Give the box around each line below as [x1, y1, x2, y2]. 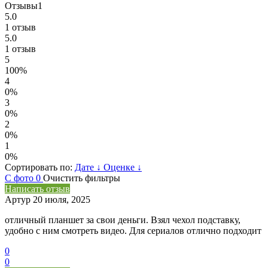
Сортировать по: [5, 162, 72, 173]
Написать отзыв [5, 184, 70, 194]
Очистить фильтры [43, 173, 120, 184]
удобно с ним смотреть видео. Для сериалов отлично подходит [5, 226, 261, 236]
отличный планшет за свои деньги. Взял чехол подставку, [5, 215, 240, 226]
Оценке [103, 162, 137, 173]
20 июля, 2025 [33, 194, 90, 205]
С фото [5, 173, 36, 184]
